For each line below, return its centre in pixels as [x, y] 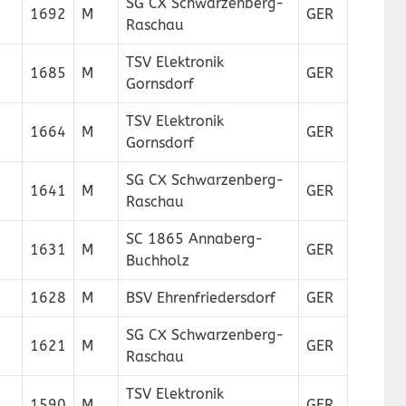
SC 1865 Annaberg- [195, 239]
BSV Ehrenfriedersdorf [201, 298]
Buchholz [158, 261]
